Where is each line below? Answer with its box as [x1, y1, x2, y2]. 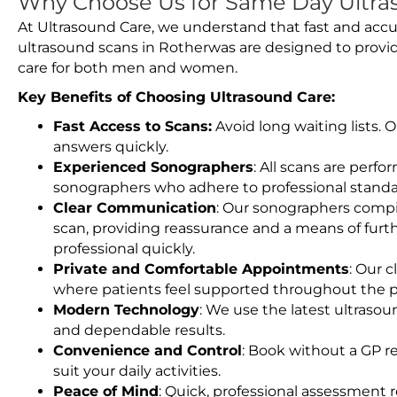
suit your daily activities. [53, 362, 221, 379]
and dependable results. [53, 322, 225, 339]
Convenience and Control [53, 342, 242, 359]
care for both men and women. [18, 59, 237, 76]
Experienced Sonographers [53, 159, 253, 175]
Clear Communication [53, 199, 216, 216]
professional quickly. [53, 240, 195, 257]
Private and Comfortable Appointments [53, 261, 349, 277]
